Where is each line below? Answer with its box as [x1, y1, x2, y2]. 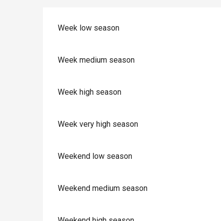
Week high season [58, 87, 122, 97]
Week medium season [58, 55, 135, 65]
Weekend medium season [58, 184, 148, 193]
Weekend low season [58, 151, 133, 161]
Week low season [58, 23, 120, 33]
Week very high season [58, 119, 139, 129]
